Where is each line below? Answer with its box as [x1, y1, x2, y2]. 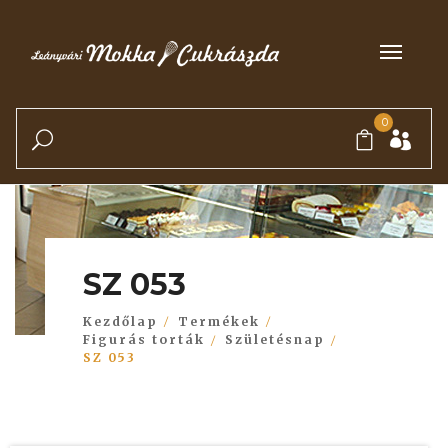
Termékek [178, 313, 260, 329]
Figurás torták [83, 332, 205, 348]
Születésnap [225, 332, 325, 348]
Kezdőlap [83, 313, 158, 329]
